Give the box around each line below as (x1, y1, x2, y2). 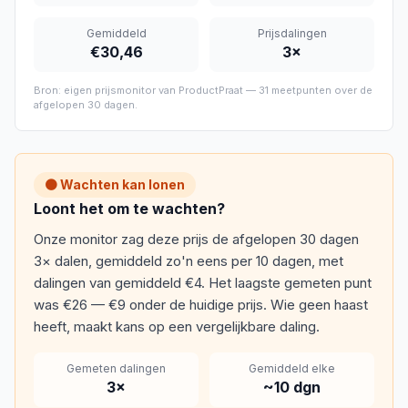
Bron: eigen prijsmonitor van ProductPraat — (34, 84, 259, 97)
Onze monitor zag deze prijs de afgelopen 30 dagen (34, 230, 359, 249)
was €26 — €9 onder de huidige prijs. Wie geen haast (34, 296, 368, 314)
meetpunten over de (269, 84, 372, 97)
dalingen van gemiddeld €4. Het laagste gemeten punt (34, 274, 372, 292)
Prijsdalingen (257, 26, 327, 41)
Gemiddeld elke (249, 362, 335, 376)
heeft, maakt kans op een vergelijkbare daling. (34, 318, 320, 336)
